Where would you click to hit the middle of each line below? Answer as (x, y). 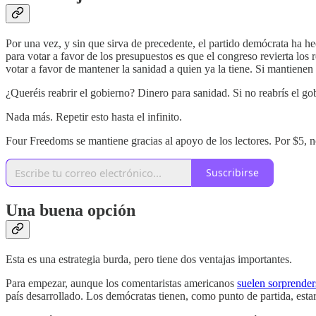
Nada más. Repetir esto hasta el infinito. (94, 116)
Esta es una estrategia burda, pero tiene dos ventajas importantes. (149, 259)
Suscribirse (232, 173)
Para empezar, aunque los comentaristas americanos (121, 283)
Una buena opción (71, 210)
